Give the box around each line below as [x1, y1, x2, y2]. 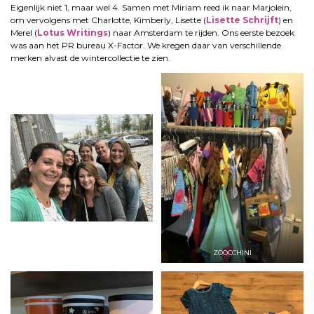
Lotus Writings [37, 27, 108, 39]
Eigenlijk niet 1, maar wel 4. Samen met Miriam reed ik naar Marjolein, [11, 2, 292, 13]
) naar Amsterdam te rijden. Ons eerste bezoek [108, 27, 294, 39]
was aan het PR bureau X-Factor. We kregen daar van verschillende [11, 40, 281, 51]
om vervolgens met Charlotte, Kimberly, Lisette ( [11, 15, 206, 26]
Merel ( [11, 27, 37, 39]
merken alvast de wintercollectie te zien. [11, 53, 170, 64]
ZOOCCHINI [213, 249, 252, 257]
